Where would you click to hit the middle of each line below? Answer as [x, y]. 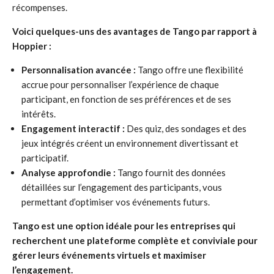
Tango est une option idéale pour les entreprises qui [124, 226]
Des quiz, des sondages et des [186, 128]
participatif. [45, 158]
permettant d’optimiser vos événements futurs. [116, 202]
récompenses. [40, 7]
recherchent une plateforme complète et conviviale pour [135, 240]
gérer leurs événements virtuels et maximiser [109, 255]
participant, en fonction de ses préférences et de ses [126, 99]
